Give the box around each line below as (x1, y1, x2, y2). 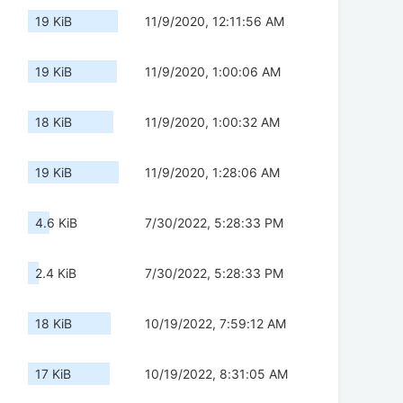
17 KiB (35, 366, 71, 382)
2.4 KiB (35, 265, 76, 282)
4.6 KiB (35, 215, 77, 231)
